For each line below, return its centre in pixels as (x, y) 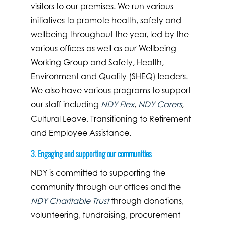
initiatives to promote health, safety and (106, 20)
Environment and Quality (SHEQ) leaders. (109, 76)
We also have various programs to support (110, 90)
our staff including (66, 104)
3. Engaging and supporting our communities (91, 153)
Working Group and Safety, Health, (97, 62)
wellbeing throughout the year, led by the (109, 34)
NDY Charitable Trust (70, 201)
